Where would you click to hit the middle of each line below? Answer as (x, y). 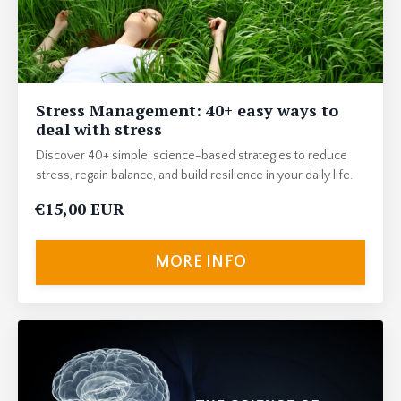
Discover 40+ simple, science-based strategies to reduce (192, 156)
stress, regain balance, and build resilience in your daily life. (194, 176)
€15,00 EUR (80, 209)
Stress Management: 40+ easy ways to (187, 111)
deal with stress (99, 129)
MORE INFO (200, 262)
